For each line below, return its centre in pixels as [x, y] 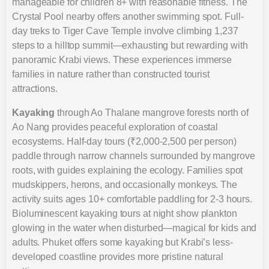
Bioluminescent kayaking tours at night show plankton [125, 213]
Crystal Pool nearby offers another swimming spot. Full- [128, 16]
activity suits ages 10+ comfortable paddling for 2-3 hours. [132, 199]
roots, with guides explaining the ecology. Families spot [128, 170]
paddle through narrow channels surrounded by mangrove [134, 156]
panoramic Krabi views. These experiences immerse [122, 59]
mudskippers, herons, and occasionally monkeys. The [125, 184]
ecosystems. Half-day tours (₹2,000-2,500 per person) [124, 141]
